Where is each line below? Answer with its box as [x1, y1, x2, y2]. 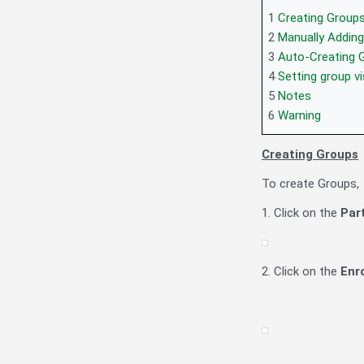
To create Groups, [262, 176, 362, 192]
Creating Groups [262, 147, 358, 162]
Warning [278, 108, 321, 123]
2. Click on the [262, 264, 340, 279]
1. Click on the [262, 206, 340, 221]
